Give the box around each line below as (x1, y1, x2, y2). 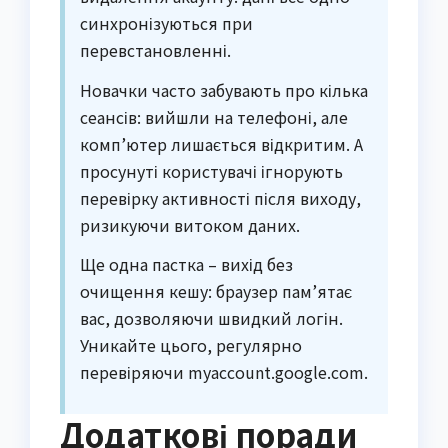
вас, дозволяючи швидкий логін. (80, 306, 343, 331)
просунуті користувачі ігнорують (80, 158, 343, 183)
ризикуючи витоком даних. (80, 212, 300, 237)
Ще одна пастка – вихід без (80, 252, 293, 277)
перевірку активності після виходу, (80, 185, 361, 210)
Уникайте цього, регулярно (80, 333, 302, 358)
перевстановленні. (80, 37, 231, 62)
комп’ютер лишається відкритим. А (80, 131, 363, 156)
